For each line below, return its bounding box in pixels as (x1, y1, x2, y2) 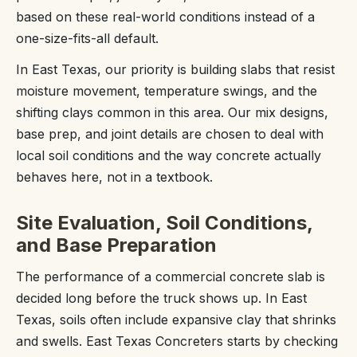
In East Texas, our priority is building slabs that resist (16, 61, 335, 77)
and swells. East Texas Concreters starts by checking (16, 332, 338, 349)
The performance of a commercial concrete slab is (16, 268, 325, 284)
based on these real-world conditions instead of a (16, 8, 315, 25)
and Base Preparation (16, 233, 217, 257)
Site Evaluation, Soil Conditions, (16, 210, 312, 234)
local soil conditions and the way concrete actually (16, 147, 321, 163)
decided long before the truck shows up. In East (16, 289, 307, 306)
